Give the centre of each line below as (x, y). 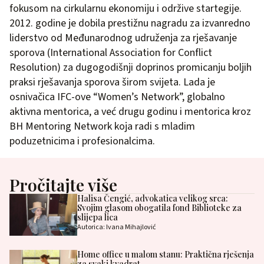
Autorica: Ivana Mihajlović (116, 227)
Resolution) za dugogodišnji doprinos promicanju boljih (131, 67)
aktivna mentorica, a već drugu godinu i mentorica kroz (130, 111)
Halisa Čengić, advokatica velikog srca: (152, 198)
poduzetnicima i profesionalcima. (82, 141)
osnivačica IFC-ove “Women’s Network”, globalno (117, 97)
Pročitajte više (63, 184)
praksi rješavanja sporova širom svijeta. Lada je (112, 82)
